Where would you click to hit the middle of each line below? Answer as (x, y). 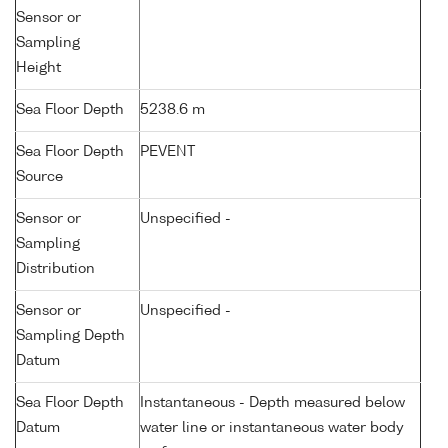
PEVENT (167, 152)
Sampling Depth (70, 336)
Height (38, 68)
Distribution (55, 269)
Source (39, 177)
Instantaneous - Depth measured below (272, 403)
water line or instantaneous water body (272, 428)
